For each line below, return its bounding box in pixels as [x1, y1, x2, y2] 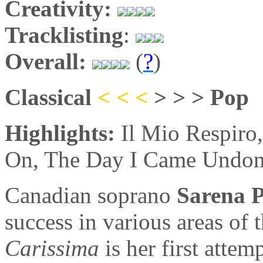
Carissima [5, 235, 99, 261]
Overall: [5, 48, 86, 74]
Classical [5, 84, 97, 110]
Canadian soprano [5, 182, 177, 208]
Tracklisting [5, 22, 123, 48]
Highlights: [5, 120, 121, 146]
